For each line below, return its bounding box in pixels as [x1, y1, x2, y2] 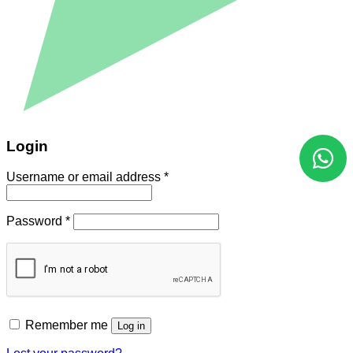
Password [6, 214, 65, 228]
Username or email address [6, 169, 164, 184]
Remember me [25, 318, 108, 332]
